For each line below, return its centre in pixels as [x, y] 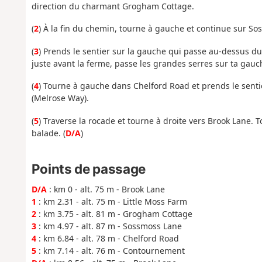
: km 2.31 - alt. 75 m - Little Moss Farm [111, 202]
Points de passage [88, 169]
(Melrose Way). [60, 98]
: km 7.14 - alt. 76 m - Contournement [110, 251]
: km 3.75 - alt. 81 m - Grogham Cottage [114, 214]
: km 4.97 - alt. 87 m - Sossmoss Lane [109, 226]
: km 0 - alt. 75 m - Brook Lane [106, 189]
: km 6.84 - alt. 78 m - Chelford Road [107, 239]
